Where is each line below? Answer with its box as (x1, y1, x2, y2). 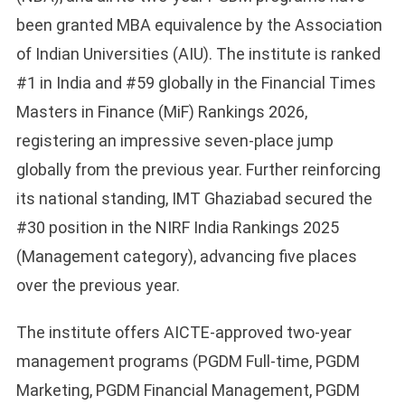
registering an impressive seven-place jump (15, 131, 334, 151)
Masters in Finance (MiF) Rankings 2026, (15, 102, 307, 122)
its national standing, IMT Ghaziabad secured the (15, 189, 372, 209)
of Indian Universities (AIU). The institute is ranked (15, 44, 381, 64)
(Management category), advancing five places (15, 247, 357, 267)
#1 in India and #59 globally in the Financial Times (15, 73, 376, 93)
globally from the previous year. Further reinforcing (15, 160, 381, 180)
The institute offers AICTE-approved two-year (15, 323, 352, 343)
